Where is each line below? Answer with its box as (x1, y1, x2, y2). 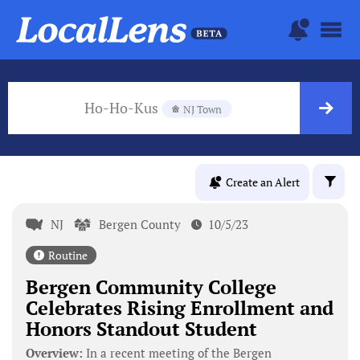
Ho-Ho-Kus (84, 97, 162, 117)
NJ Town (183, 101, 222, 117)
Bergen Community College (25, 273, 276, 300)
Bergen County (99, 215, 182, 232)
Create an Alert (226, 174, 300, 190)
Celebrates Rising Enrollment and (25, 294, 333, 321)
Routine (47, 247, 88, 263)
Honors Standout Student (25, 315, 257, 342)
